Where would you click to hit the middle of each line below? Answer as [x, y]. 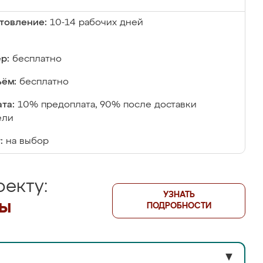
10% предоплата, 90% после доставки [107, 105]
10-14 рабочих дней [97, 23]
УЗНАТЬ [179, 195]
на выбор [27, 141]
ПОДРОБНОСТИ [179, 206]
